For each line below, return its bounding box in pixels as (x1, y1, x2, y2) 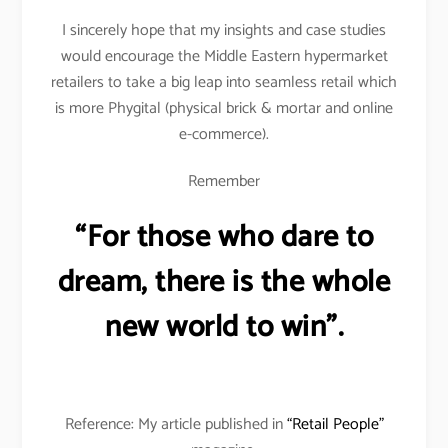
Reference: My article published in (64, 411, 287, 439)
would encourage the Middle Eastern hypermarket (60, 42, 388, 70)
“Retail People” (286, 411, 384, 439)
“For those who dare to (75, 213, 373, 263)
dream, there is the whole (57, 258, 391, 308)
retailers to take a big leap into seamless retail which (51, 68, 397, 96)
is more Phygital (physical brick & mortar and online (55, 94, 393, 122)
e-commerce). (179, 120, 269, 148)
